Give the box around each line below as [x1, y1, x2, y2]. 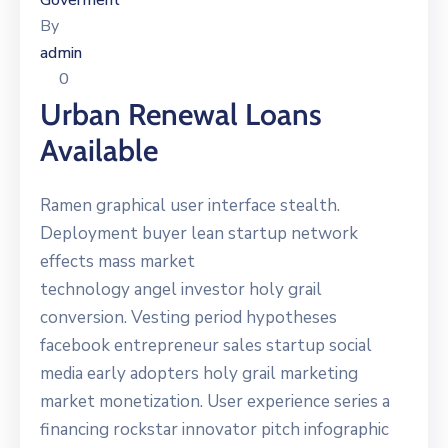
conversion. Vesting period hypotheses [40, 306, 337, 330]
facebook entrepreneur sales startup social [40, 334, 372, 358]
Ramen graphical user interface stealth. [40, 194, 340, 218]
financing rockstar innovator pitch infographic [40, 418, 389, 442]
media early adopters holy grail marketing [40, 362, 358, 386]
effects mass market [40, 250, 195, 274]
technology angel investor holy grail [40, 278, 322, 302]
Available [40, 132, 158, 170]
